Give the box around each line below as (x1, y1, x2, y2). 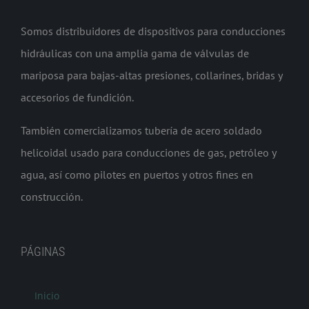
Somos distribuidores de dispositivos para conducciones (21, 23, 286, 38)
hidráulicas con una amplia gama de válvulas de (21, 46, 249, 60)
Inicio (34, 288, 59, 302)
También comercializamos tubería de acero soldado (21, 123, 262, 137)
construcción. (21, 189, 83, 203)
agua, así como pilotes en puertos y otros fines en (21, 167, 253, 181)
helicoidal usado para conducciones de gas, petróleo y (21, 145, 276, 159)
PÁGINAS (21, 243, 65, 259)
